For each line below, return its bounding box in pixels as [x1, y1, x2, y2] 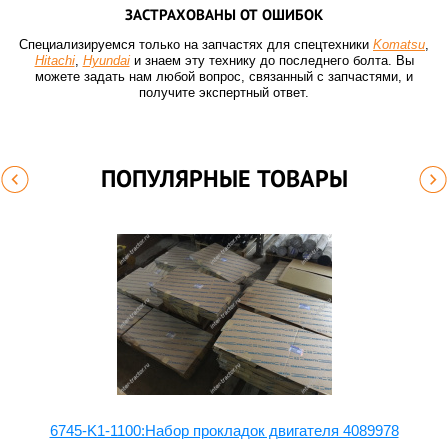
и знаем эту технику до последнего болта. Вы [129, 53, 414, 69]
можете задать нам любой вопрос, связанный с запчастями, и [35, 69, 413, 85]
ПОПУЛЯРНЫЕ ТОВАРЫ [100, 162, 348, 194]
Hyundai [82, 53, 130, 69]
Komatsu [373, 37, 425, 53]
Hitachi [34, 53, 75, 69]
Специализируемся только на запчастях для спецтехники [19, 37, 373, 53]
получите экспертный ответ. [139, 85, 309, 101]
